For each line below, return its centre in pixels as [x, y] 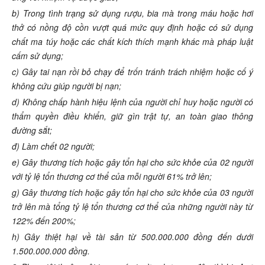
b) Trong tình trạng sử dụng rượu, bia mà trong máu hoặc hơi [132, 13]
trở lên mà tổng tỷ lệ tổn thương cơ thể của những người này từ [132, 207]
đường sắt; [32, 130]
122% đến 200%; [44, 221]
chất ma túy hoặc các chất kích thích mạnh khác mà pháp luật [132, 42]
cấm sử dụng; [38, 56]
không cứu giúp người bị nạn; [67, 86]
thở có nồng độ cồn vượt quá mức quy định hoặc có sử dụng [132, 28]
